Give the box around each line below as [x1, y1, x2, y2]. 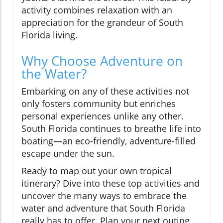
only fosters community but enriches [21, 98, 176, 110]
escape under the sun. [21, 147, 114, 160]
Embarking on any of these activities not [21, 85, 189, 98]
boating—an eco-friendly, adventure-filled [21, 135, 196, 147]
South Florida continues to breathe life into [21, 122, 201, 135]
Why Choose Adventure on [21, 52, 183, 70]
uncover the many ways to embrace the [21, 190, 187, 202]
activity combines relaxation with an [21, 4, 172, 16]
